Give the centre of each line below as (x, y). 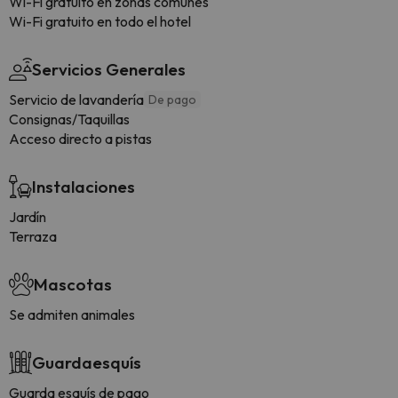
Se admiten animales (72, 314)
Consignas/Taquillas (69, 119)
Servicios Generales (109, 69)
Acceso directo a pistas (80, 139)
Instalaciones (84, 187)
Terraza (33, 236)
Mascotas (73, 284)
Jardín (28, 217)
